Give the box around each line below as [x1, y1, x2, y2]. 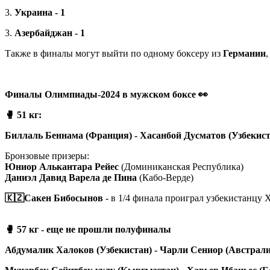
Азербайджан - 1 [14, 27, 85, 38]
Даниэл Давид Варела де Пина [5, 172, 137, 183]
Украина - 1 [14, 7, 65, 17]
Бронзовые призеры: [5, 150, 89, 161]
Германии [223, 48, 266, 58]
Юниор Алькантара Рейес [5, 161, 119, 172]
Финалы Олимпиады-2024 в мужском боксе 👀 [5, 89, 208, 99]
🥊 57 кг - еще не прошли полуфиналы [5, 224, 171, 234]
